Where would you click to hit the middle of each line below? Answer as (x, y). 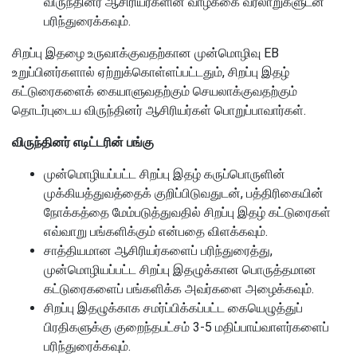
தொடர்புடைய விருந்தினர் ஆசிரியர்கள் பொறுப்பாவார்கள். (159, 110)
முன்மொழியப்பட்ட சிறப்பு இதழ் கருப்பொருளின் (165, 174)
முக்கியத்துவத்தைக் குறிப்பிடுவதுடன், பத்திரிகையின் (184, 193)
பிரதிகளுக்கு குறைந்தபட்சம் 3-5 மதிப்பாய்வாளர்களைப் (186, 327)
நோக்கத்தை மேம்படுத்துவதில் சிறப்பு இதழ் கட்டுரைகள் (187, 212)
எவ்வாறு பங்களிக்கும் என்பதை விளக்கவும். (156, 231)
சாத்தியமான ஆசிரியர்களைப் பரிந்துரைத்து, (158, 251)
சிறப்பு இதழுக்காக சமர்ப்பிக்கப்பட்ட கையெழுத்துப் (173, 308)
